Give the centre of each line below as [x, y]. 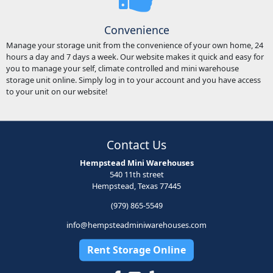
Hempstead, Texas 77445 [136, 186]
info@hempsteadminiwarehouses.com [136, 225]
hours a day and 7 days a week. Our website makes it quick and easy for [135, 56]
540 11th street [136, 175]
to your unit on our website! [56, 91]
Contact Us [136, 145]
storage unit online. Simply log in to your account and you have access [133, 80]
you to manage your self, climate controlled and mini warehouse [122, 68]
